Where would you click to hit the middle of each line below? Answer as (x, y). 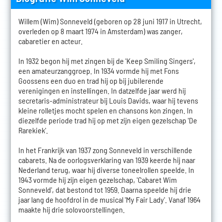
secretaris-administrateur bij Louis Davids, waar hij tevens (108, 100)
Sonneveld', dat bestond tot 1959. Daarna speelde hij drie (105, 189)
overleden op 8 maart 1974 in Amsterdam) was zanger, (100, 31)
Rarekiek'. (33, 130)
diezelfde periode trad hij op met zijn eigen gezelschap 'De (108, 120)
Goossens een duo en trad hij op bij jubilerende (91, 80)
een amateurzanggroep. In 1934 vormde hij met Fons (98, 70)
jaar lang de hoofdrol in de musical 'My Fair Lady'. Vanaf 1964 (109, 199)
